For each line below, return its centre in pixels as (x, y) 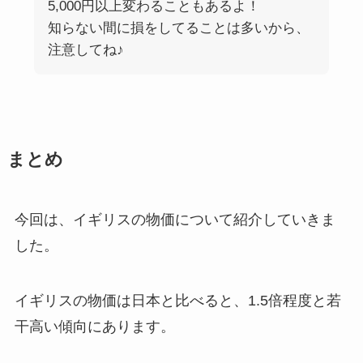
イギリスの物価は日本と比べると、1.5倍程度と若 (177, 301)
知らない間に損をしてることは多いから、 (178, 28)
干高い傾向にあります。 (94, 327)
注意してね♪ (85, 50)
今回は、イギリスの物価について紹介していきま (175, 220)
